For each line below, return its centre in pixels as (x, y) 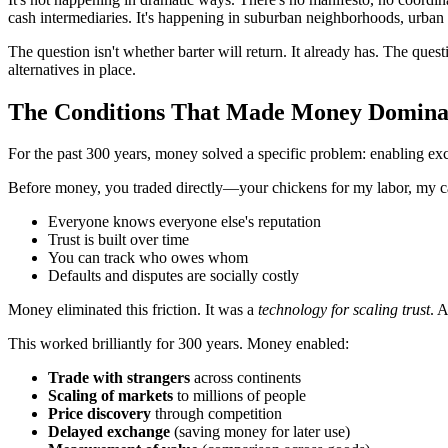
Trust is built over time (118, 240)
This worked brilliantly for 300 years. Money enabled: (178, 344)
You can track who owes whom (148, 258)
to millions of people (239, 396)
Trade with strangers (119, 378)
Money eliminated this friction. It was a (133, 310)
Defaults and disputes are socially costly (173, 276)
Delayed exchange (109, 432)
